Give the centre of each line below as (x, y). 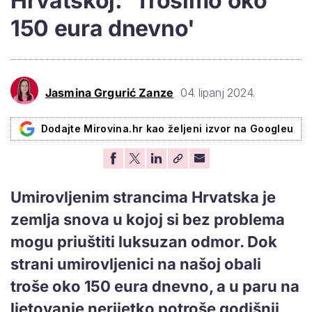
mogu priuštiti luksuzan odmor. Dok (144, 241)
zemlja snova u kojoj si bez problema (148, 219)
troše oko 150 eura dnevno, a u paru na (155, 286)
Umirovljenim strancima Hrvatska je (143, 197)
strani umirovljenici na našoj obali (136, 264)
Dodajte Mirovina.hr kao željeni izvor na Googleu (167, 128)
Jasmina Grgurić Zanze (109, 93)
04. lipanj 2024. (217, 93)
